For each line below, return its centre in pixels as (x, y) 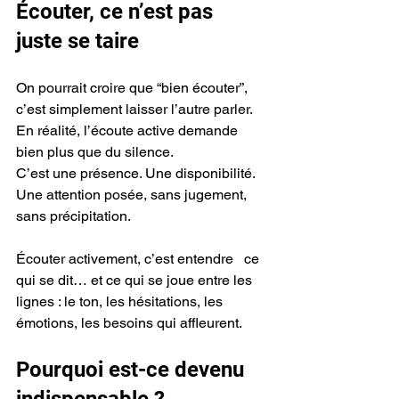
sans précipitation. (73, 216)
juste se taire (77, 41)
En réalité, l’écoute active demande (129, 130)
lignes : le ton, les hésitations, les (121, 301)
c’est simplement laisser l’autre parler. (134, 109)
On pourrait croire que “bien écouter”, (134, 87)
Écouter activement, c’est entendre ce (139, 258)
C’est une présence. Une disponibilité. (136, 173)
